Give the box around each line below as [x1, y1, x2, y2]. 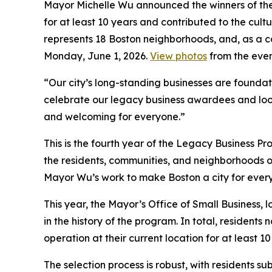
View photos [150, 49, 207, 62]
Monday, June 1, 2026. [44, 49, 150, 62]
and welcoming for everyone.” [44, 110, 185, 123]
